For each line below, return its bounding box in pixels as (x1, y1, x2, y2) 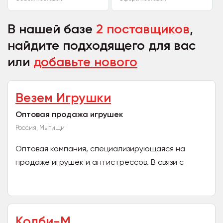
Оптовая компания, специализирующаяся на (15, 144, 185, 153)
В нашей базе (7, 21, 96, 37)
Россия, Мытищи (15, 124, 65, 131)
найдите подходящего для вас (7, 38, 196, 53)
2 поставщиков (96, 21, 190, 37)
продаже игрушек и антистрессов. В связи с (15, 157, 184, 167)
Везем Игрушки (15, 90, 111, 106)
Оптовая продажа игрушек (15, 110, 123, 119)
